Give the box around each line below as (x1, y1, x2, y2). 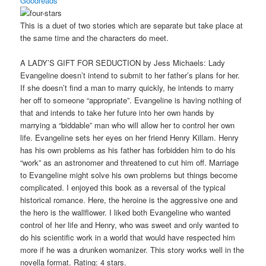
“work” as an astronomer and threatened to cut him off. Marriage (20, 157, 239, 169)
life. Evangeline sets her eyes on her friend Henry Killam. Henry (20, 132, 239, 144)
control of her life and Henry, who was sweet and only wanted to (20, 219, 239, 231)
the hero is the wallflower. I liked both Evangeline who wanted (20, 207, 231, 218)
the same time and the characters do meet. (20, 31, 169, 43)
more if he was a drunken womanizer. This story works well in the (20, 244, 245, 256)
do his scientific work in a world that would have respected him (20, 232, 236, 243)
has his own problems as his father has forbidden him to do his (20, 144, 236, 156)
